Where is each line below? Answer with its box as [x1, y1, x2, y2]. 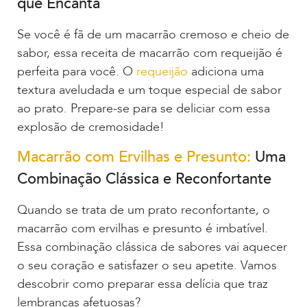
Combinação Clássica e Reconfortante [17, 169, 271, 190]
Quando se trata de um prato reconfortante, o [17, 201, 270, 219]
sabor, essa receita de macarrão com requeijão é [17, 45, 282, 62]
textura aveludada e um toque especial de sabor [17, 82, 282, 99]
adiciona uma [191, 63, 264, 81]
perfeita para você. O [17, 63, 136, 81]
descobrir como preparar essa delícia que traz [17, 275, 268, 293]
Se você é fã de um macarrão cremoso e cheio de [17, 26, 289, 44]
